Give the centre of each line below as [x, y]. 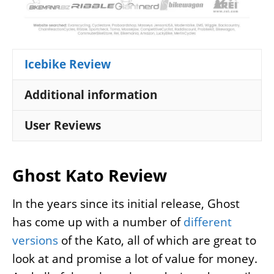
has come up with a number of [98, 222]
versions [35, 241]
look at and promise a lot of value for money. [135, 259]
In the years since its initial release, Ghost [126, 204]
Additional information [91, 95]
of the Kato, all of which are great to [157, 241]
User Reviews [63, 126]
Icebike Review [68, 65]
